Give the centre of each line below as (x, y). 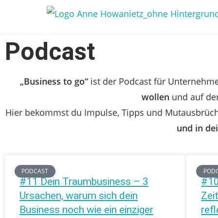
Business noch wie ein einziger (86, 210)
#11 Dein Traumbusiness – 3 (84, 182)
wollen (155, 97)
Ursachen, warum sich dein (79, 196)
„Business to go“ (54, 81)
